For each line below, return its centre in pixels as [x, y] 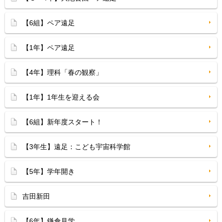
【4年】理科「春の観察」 [62, 72]
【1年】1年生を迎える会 [61, 97]
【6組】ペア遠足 [49, 23]
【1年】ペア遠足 [49, 48]
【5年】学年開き [49, 171]
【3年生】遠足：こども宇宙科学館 [76, 147]
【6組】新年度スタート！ [62, 122]
